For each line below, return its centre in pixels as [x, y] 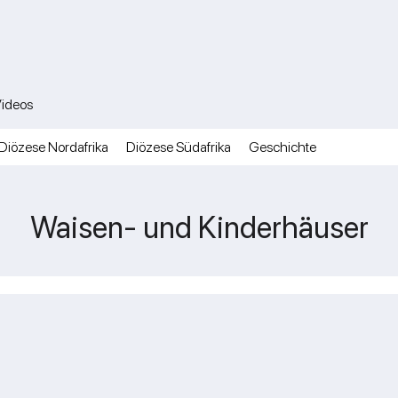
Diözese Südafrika [179, 147]
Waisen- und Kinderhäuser [199, 227]
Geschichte [283, 147]
